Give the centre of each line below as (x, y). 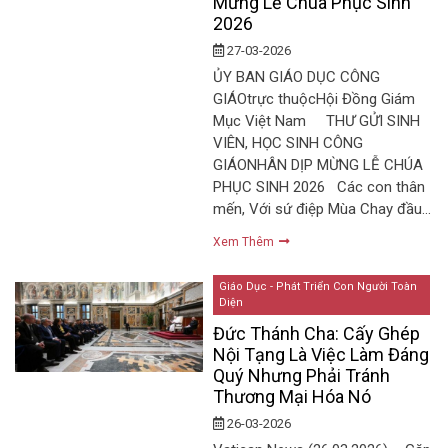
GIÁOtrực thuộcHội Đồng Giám (314, 99)
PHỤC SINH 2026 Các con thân (319, 187)
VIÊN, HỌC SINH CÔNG (288, 143)
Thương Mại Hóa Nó (292, 396)
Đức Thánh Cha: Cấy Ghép (317, 333)
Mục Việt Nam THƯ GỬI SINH (317, 121)
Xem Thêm (245, 242)
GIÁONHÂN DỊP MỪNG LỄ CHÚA (318, 165)
